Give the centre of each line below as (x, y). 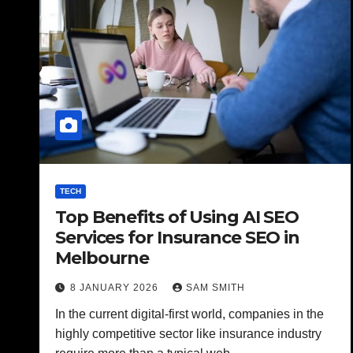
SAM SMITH (216, 288)
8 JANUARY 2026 (116, 288)
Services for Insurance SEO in (178, 238)
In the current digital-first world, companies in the (190, 314)
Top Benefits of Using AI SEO (177, 217)
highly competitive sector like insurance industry (188, 334)
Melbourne (102, 258)
